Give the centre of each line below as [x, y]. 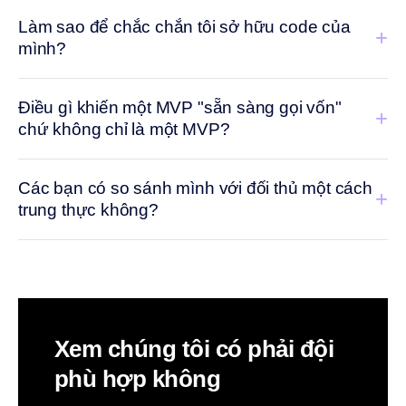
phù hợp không [138, 379]
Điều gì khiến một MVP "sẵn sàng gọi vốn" [180, 107]
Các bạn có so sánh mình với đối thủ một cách [195, 188]
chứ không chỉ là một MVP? [124, 129]
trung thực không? [88, 210]
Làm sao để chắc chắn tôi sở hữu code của [184, 27]
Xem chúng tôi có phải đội [194, 349]
